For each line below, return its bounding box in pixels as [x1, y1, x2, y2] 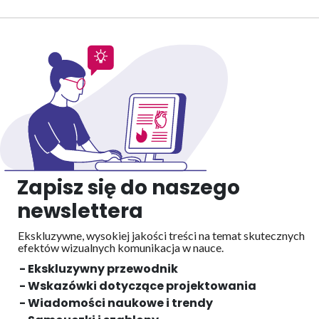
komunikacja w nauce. [117, 240, 224, 254]
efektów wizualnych [18, 240, 117, 254]
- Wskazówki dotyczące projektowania [19, 277, 256, 294]
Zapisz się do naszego [17, 173, 240, 202]
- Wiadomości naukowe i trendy [19, 294, 213, 311]
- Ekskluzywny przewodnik [19, 260, 178, 277]
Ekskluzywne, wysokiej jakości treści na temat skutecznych [18, 228, 305, 242]
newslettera [17, 197, 143, 225]
